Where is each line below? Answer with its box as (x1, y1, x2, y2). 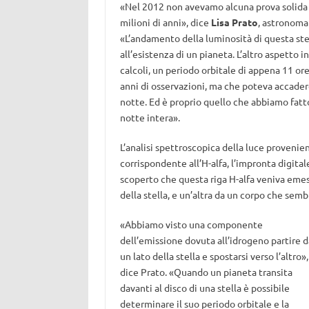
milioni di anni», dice (119, 16, 211, 28)
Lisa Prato (210, 16, 258, 28)
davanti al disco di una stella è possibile (119, 281, 290, 294)
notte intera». (119, 111, 180, 123)
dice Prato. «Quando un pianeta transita (119, 266, 292, 278)
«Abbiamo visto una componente (119, 218, 263, 230)
